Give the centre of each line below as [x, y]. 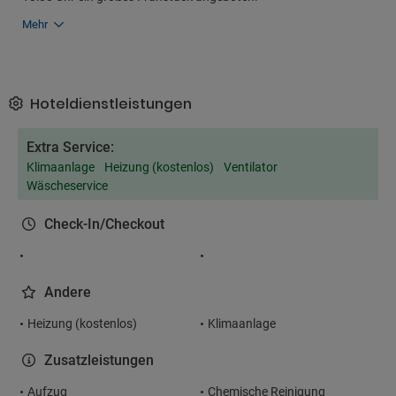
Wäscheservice [67, 186]
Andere [68, 292]
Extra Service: [70, 147]
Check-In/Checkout [104, 224]
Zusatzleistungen [99, 360]
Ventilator [251, 167]
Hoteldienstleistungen [109, 104]
